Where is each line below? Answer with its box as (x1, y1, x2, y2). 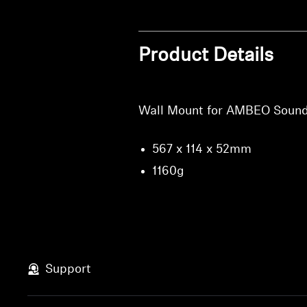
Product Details (138, 47, 273, 66)
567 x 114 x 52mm (151, 143, 251, 156)
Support (45, 262, 92, 276)
